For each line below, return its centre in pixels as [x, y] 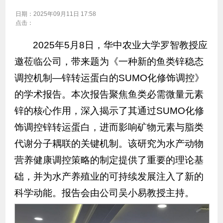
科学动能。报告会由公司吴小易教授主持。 [104, 193]
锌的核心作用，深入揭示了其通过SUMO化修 [109, 111]
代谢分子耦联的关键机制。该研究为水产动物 [109, 144]
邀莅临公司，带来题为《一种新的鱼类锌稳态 [109, 62]
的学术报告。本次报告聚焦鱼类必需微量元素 [109, 95]
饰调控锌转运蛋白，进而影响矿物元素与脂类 [109, 127]
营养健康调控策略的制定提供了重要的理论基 [109, 160]
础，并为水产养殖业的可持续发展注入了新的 [109, 177]
